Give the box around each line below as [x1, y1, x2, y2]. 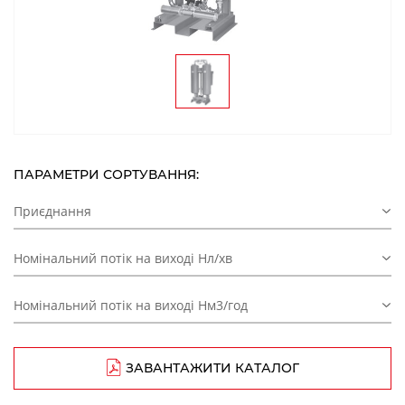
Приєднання [14, 202, 91, 220]
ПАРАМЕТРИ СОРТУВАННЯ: [14, 165, 199, 183]
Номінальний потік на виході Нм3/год [14, 296, 248, 314]
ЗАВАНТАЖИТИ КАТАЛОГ [125, 359, 299, 376]
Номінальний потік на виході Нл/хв [14, 249, 232, 267]
